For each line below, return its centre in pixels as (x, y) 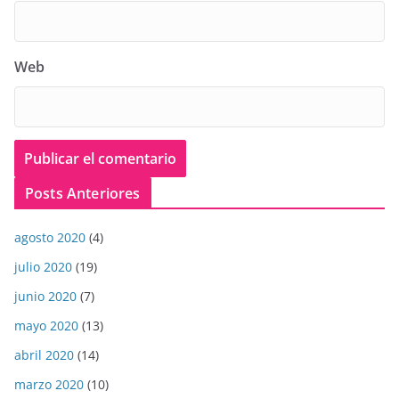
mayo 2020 (46, 326)
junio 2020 (45, 297)
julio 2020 (43, 267)
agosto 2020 (50, 238)
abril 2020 (44, 355)
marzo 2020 (49, 385)
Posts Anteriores (83, 194)
